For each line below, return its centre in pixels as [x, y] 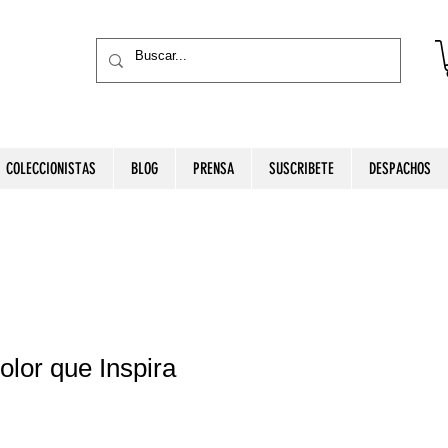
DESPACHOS [400, 168]
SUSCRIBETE [301, 168]
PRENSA [213, 168]
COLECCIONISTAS [51, 168]
